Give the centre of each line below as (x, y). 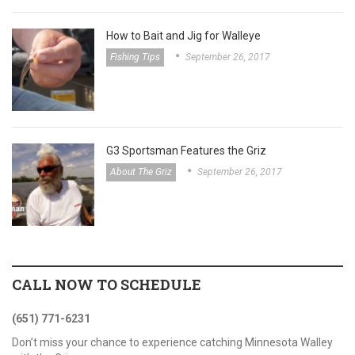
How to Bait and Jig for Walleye (183, 36)
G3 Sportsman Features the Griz (186, 151)
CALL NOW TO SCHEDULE (107, 285)
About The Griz (141, 172)
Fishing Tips (135, 57)
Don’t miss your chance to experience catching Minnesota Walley (172, 343)
